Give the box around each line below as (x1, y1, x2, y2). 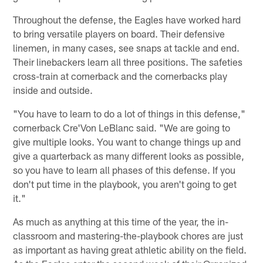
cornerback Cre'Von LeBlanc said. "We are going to (13, 121, 231, 133)
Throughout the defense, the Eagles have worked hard (13, 13, 241, 25)
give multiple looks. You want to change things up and (13, 135, 241, 147)
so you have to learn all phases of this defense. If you (13, 163, 236, 176)
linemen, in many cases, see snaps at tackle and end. (13, 41, 240, 53)
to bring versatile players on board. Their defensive (13, 27, 225, 39)
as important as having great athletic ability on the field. (13, 243, 247, 255)
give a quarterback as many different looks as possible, (13, 149, 245, 161)
